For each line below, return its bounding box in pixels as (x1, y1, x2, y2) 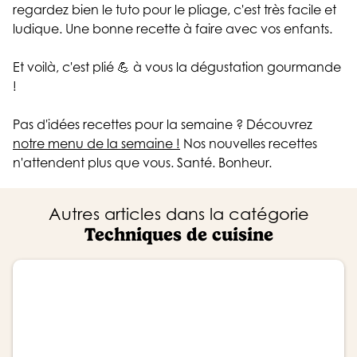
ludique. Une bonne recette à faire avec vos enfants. (13, 21, 335, 37)
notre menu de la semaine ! (13, 135, 180, 152)
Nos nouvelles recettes (180, 135, 317, 152)
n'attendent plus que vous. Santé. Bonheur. (13, 155, 275, 171)
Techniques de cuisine (84, 224, 273, 246)
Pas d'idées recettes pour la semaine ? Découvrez (13, 116, 312, 133)
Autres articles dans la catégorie (48, 204, 309, 225)
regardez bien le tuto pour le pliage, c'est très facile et (13, 2, 336, 18)
